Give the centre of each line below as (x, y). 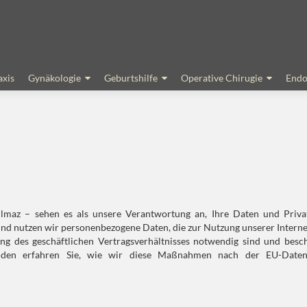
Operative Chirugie (222, 78)
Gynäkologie (54, 78)
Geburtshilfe (131, 78)
